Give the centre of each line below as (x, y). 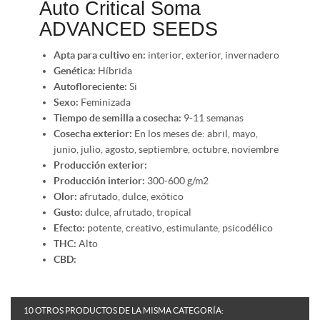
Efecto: (69, 227)
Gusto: (68, 212)
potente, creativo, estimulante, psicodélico (179, 227)
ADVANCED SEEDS (129, 29)
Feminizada (105, 102)
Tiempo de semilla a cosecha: (117, 117)
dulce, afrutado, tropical (137, 212)
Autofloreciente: (90, 86)
